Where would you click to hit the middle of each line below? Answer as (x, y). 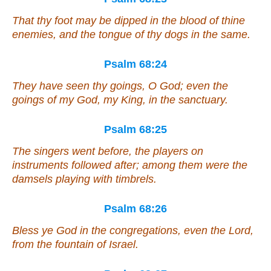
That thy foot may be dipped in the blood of (117, 21)
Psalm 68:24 (135, 64)
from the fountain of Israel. (75, 245)
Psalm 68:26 (135, 209)
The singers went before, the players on (108, 152)
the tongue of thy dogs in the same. (164, 35)
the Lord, (230, 231)
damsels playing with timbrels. (84, 179)
